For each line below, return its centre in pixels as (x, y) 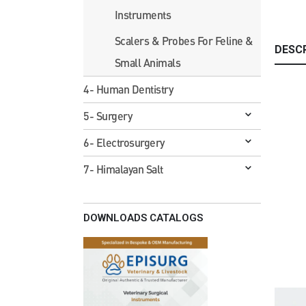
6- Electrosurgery (124, 142)
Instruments (143, 14)
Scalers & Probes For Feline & (184, 40)
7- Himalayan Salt (123, 169)
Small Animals (148, 62)
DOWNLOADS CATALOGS (143, 218)
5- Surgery (108, 115)
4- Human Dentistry (128, 89)
